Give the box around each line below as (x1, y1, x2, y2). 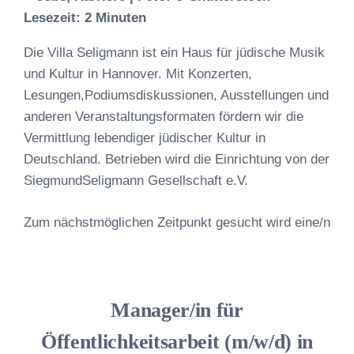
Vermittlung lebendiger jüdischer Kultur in (24, 130, 265, 145)
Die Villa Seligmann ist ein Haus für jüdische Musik (24, 45, 325, 60)
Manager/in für (111, 298, 243, 322)
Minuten (96, 10, 146, 25)
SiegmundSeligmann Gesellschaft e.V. (24, 173, 248, 188)
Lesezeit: (24, 10, 85, 25)
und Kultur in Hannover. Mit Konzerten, (24, 66, 252, 81)
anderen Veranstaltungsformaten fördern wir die (24, 109, 303, 124)
